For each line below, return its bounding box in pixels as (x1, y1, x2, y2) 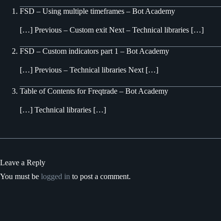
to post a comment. (70, 172, 131, 181)
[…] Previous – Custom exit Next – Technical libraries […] (20, 25, 204, 34)
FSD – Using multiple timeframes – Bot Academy (20, 6, 175, 15)
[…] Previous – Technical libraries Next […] (20, 65, 158, 74)
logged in (41, 172, 70, 181)
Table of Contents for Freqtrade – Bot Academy (20, 86, 168, 95)
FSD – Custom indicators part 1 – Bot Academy (20, 46, 169, 55)
